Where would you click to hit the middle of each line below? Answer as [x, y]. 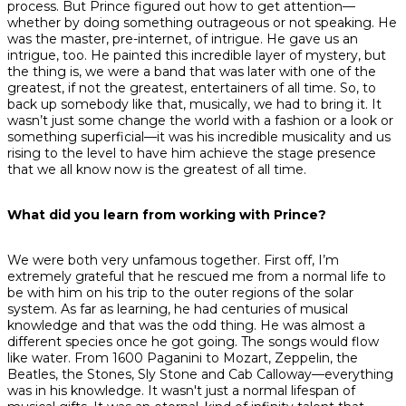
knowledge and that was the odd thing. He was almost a [186, 326]
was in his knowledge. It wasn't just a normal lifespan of [181, 391]
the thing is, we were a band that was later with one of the [192, 72]
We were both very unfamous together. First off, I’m [173, 261]
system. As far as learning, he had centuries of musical [178, 309]
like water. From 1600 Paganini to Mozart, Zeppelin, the [183, 358]
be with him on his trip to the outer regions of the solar [180, 293]
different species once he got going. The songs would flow [193, 342]
